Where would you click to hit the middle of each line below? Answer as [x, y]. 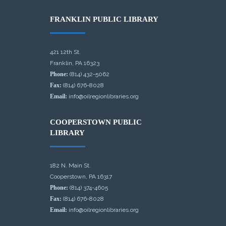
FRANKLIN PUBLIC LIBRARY [104, 19]
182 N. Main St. [70, 165]
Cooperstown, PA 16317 [81, 176]
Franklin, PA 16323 [75, 63]
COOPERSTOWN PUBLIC [96, 122]
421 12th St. [65, 52]
